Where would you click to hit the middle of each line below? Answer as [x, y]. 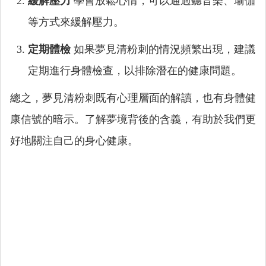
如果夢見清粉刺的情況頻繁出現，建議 [163, 49]
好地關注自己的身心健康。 [74, 141]
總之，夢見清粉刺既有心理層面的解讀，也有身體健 [133, 98]
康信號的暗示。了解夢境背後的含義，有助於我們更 [133, 119]
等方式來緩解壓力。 [76, 22]
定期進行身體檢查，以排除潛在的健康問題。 [135, 71]
